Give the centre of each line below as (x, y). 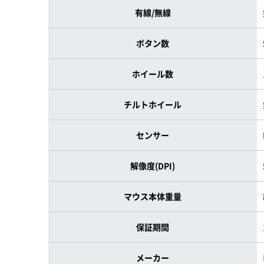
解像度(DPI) (153, 166)
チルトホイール (153, 104)
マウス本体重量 (153, 196)
